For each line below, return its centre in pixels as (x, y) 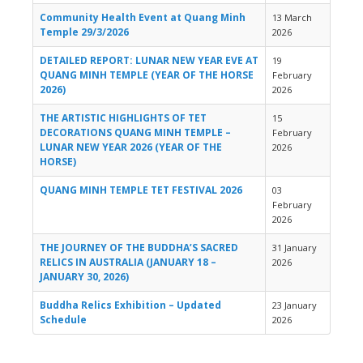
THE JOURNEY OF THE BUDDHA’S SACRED (139, 248)
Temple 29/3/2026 (84, 32)
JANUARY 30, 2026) (84, 277)
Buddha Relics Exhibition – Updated (130, 305)
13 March (292, 18)
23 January (295, 305)
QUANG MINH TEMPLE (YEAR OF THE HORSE (147, 75)
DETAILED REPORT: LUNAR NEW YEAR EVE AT (149, 61)
